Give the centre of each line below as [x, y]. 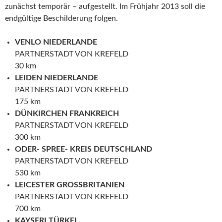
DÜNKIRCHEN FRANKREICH [67, 113]
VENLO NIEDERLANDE [56, 42]
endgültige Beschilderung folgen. [61, 18]
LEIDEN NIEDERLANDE [56, 78]
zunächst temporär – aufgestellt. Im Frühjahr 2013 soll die [105, 6]
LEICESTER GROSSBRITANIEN [70, 185]
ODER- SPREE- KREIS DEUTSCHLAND [83, 149]
